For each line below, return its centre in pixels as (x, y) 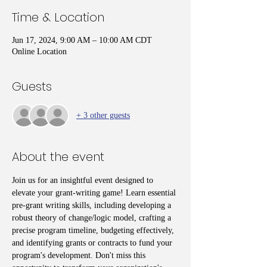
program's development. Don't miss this (80, 255)
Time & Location (58, 17)
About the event (58, 156)
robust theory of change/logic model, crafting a (93, 218)
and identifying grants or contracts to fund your (93, 243)
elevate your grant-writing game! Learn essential (95, 193)
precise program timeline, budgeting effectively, (94, 230)
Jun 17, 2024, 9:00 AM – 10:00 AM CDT (82, 40)
